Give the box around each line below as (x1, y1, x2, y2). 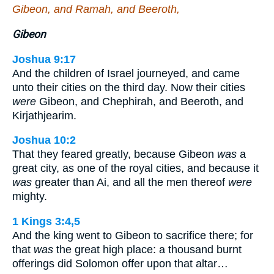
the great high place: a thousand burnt (53, 243, 242, 256)
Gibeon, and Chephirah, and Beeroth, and (36, 95, 243, 108)
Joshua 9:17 (12, 53, 76, 65)
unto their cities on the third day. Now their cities (12, 81, 245, 94)
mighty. (12, 190, 47, 203)
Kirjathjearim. (12, 109, 76, 122)
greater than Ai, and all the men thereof (32, 176, 228, 189)
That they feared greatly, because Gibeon (12, 148, 217, 161)
